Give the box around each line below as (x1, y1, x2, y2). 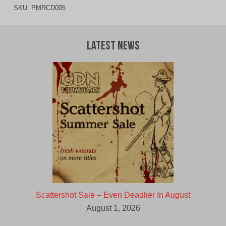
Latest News (86, 40, 140, 53)
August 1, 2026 (86, 204, 140, 213)
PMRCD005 (31, 4, 66, 12)
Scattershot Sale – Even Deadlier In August (36, 191, 190, 200)
